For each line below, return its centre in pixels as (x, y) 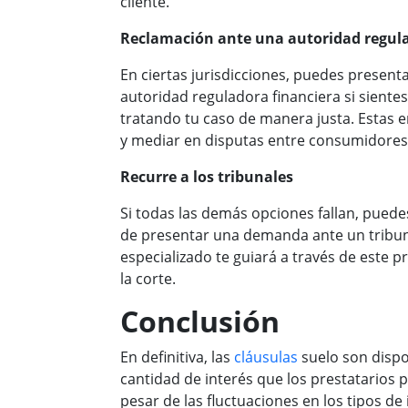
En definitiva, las (177, 357)
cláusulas (266, 357)
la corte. (148, 279)
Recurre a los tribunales (207, 177)
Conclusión (200, 321)
